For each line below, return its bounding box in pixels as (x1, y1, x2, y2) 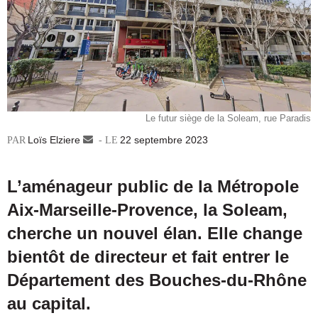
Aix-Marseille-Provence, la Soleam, (7, 200, 287, 220)
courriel (93, 164, 126, 176)
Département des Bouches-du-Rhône (7, 270, 307, 290)
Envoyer (93, 134, 130, 146)
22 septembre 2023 (120, 134, 208, 146)
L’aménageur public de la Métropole (7, 177, 299, 197)
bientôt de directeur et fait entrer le (7, 247, 289, 267)
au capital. (7, 294, 91, 314)
